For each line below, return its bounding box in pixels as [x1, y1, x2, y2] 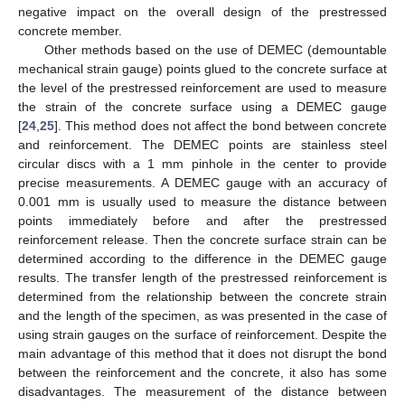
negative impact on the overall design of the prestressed [18, 4, 387, 19]
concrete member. [18, 23, 122, 38]
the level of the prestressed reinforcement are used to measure [18, 80, 387, 95]
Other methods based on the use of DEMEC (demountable [43, 42, 387, 57]
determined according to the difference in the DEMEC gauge [18, 250, 387, 266]
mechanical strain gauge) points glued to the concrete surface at [18, 61, 387, 76]
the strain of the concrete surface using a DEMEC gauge [18, 99, 387, 114]
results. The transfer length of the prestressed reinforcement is [18, 269, 387, 285]
